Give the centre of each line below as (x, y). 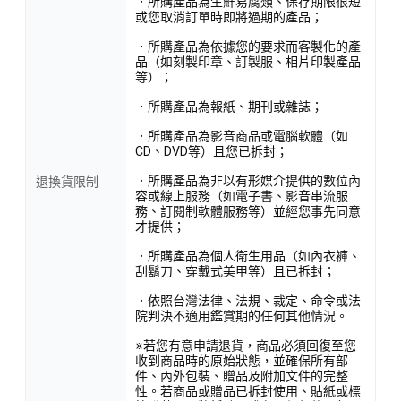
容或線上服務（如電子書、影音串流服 (242, 196)
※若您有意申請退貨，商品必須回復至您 (246, 345)
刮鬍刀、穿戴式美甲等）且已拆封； (235, 271)
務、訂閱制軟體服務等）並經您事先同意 (248, 211)
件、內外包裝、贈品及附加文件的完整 (242, 375)
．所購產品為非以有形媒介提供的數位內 (248, 180)
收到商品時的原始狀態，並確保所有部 (242, 360)
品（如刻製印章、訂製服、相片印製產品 (248, 61)
